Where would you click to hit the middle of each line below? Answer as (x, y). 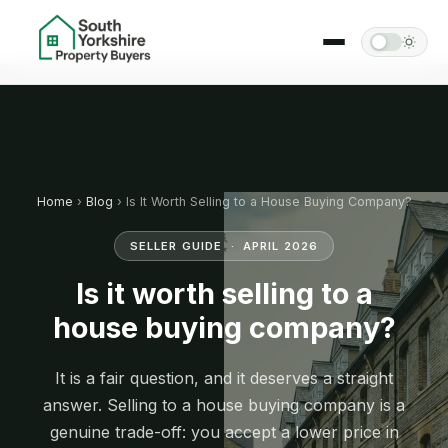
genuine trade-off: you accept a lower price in (224, 431)
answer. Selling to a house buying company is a (224, 404)
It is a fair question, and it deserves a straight (224, 377)
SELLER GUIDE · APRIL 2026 (224, 245)
